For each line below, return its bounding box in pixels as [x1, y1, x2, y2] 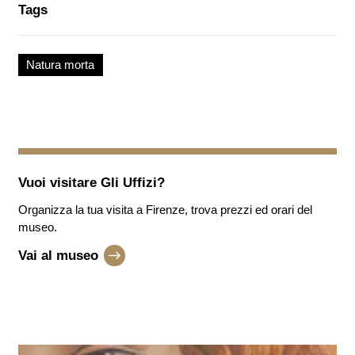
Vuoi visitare [17, 174, 97, 190]
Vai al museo [17, 248, 98, 264]
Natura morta [26, 57, 95, 71]
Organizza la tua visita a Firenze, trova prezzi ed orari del [17, 203, 312, 217]
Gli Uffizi [100, 174, 157, 190]
